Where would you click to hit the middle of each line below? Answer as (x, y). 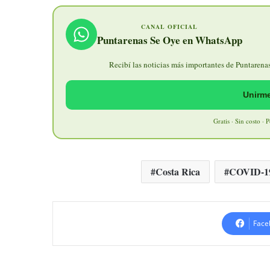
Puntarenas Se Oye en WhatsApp (169, 40)
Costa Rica (178, 172)
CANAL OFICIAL (169, 27)
